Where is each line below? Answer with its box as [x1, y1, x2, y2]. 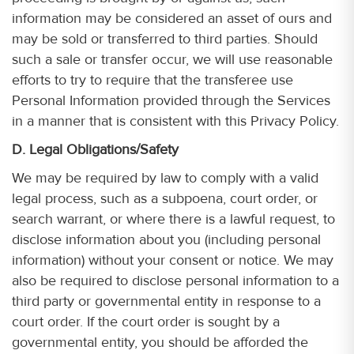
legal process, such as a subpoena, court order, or [12, 190, 318, 207]
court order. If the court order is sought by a [12, 313, 280, 330]
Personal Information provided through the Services [12, 92, 330, 109]
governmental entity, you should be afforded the [12, 333, 308, 351]
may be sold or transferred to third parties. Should [12, 30, 318, 47]
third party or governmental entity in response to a [12, 292, 321, 310]
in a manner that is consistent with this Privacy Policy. [12, 112, 339, 130]
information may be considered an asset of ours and [12, 9, 332, 27]
